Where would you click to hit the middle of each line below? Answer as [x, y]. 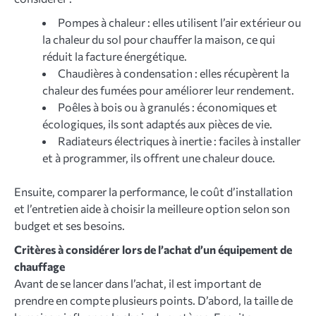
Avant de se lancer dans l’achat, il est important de [138, 283]
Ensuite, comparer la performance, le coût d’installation [153, 191]
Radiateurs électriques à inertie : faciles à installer [179, 140]
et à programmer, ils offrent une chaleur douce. [159, 157]
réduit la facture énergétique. [115, 56]
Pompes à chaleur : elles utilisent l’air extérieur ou [180, 22]
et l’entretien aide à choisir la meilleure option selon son [152, 208]
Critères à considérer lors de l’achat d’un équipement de [153, 249]
